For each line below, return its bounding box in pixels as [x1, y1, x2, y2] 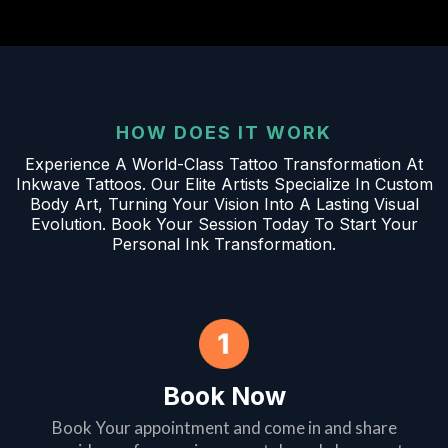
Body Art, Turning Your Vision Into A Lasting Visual [29, 193, 419, 214]
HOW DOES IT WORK [116, 121, 332, 143]
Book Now [162, 380, 286, 411]
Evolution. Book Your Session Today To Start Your [30, 213, 418, 234]
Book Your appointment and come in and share [51, 416, 397, 438]
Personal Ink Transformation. [112, 233, 336, 254]
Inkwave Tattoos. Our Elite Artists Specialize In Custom [15, 173, 433, 194]
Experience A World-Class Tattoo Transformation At [25, 153, 423, 174]
